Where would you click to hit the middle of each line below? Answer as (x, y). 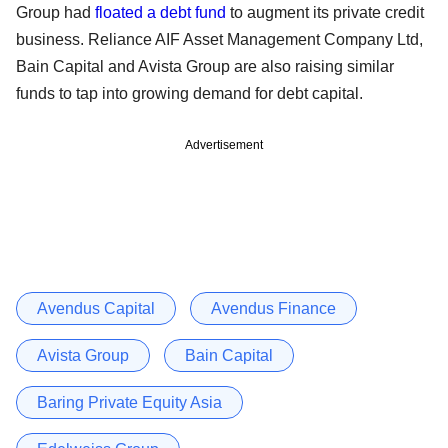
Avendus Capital (96, 308)
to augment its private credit (325, 12)
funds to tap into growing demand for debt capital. (189, 93)
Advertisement (224, 144)
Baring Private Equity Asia (129, 402)
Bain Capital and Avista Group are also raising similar (205, 66)
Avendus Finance (273, 308)
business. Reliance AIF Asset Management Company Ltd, (219, 39)
